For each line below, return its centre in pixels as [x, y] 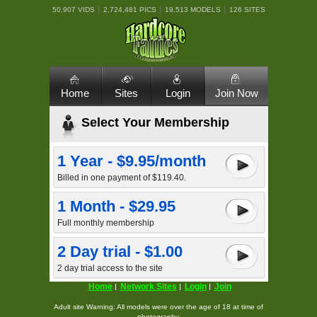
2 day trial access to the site [110, 268]
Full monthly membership [105, 223]
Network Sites [148, 287]
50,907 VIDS [73, 10]
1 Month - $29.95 [116, 206]
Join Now [236, 93]
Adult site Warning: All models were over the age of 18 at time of [158, 307]
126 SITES [247, 10]
